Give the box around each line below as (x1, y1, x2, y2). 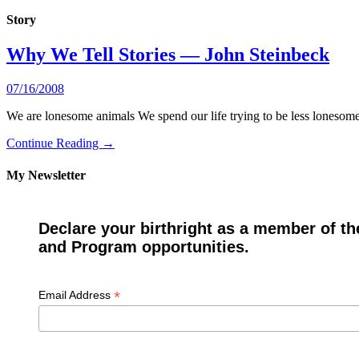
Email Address (38, 288, 114, 301)
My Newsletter (6, 167, 86, 182)
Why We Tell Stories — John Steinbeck (6, 44, 329, 66)
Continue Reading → (6, 136, 115, 151)
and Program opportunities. (38, 237, 249, 256)
